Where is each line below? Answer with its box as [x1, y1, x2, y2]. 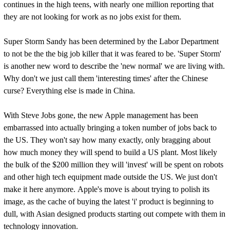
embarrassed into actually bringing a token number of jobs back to [3, 123, 217, 132]
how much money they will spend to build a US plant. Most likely [3, 148, 217, 157]
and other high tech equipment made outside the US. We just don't [3, 172, 217, 181]
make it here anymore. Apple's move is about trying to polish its [3, 185, 209, 194]
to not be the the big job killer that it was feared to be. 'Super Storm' [3, 49, 221, 58]
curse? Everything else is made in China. [3, 86, 135, 95]
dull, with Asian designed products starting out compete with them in [3, 209, 225, 218]
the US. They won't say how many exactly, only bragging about [3, 136, 210, 144]
